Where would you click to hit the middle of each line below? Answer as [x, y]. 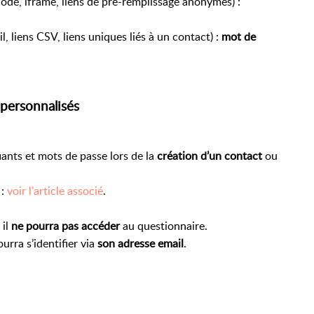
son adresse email [141, 244]
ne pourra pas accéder [66, 226]
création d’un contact [210, 156]
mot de [239, 36]
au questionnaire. [164, 226]
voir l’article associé [55, 191]
